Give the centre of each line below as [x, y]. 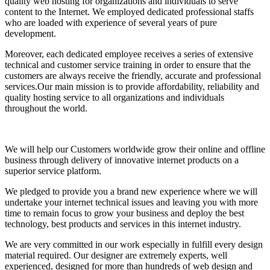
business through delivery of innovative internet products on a [122, 160]
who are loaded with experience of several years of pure [111, 23]
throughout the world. [46, 108]
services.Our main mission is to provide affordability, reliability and [132, 87]
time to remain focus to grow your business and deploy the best [124, 213]
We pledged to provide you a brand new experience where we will [131, 192]
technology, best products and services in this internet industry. [123, 224]
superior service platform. [53, 171]
